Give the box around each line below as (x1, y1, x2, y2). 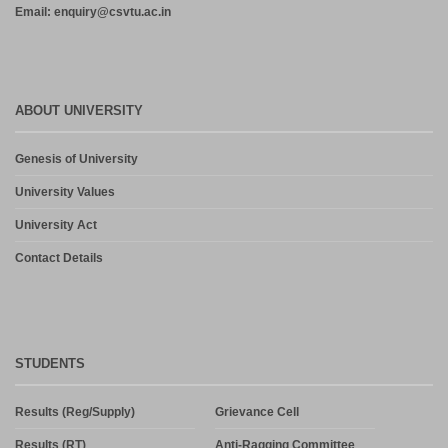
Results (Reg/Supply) (15, 404, 135, 419)
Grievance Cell (215, 404, 299, 419)
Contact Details (15, 250, 103, 265)
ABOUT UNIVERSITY (15, 102, 143, 118)
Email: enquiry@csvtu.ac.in (15, 4, 171, 19)
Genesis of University (15, 151, 138, 166)
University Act (15, 217, 97, 232)
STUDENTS (15, 355, 85, 371)
